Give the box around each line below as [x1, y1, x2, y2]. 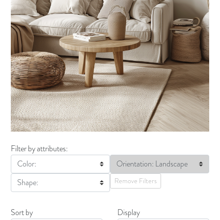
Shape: [17, 176, 39, 188]
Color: [17, 158, 37, 169]
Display [117, 206, 140, 218]
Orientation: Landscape [116, 158, 188, 169]
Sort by [11, 206, 33, 218]
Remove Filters [114, 175, 157, 186]
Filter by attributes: [11, 142, 68, 154]
